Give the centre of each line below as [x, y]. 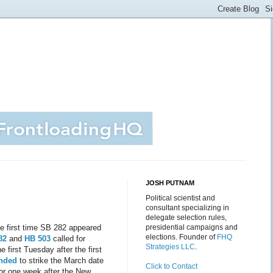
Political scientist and [180, 198]
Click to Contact [172, 266]
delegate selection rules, [186, 218]
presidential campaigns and [192, 227]
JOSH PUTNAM [170, 183]
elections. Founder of [181, 237]
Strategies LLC [170, 247]
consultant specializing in [187, 208]
